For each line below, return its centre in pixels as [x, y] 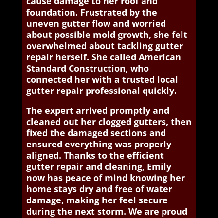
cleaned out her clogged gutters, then [109, 122]
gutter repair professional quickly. [101, 91]
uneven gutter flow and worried [96, 24]
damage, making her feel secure [97, 200]
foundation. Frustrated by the [91, 12]
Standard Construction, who [87, 68]
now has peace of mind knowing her [105, 178]
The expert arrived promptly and [98, 111]
